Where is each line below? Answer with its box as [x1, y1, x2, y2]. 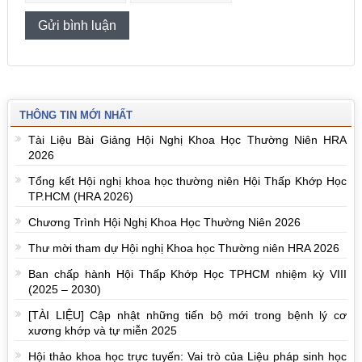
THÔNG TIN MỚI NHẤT [19, 109, 133, 121]
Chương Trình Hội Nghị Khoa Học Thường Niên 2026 [27, 216, 301, 229]
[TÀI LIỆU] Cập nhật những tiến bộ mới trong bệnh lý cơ [27, 309, 347, 322]
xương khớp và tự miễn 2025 [27, 324, 177, 337]
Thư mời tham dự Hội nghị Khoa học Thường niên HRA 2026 [27, 242, 339, 255]
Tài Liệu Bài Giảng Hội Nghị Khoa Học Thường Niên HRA [27, 133, 347, 146]
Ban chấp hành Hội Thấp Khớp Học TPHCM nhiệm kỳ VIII [27, 267, 347, 280]
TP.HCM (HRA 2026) [27, 190, 133, 203]
